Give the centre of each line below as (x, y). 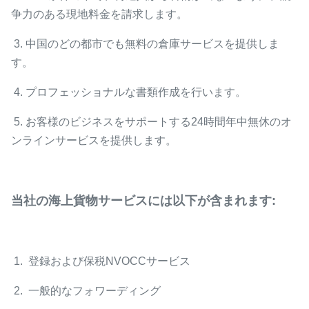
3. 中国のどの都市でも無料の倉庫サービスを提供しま (145, 44)
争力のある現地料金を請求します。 (99, 14)
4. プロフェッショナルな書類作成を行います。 (129, 92)
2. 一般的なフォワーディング (86, 291)
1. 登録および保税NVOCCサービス (101, 261)
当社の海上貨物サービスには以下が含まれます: (143, 201)
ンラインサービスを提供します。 (94, 140)
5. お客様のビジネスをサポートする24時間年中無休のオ (151, 122)
